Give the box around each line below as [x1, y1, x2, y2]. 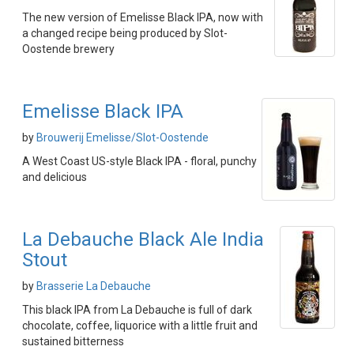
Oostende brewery [22, 43, 115, 55]
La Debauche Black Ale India [22, 228, 264, 250]
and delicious [22, 171, 87, 183]
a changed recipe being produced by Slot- [22, 27, 228, 40]
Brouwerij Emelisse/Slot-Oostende [36, 131, 209, 144]
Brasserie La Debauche [36, 280, 151, 292]
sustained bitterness [22, 335, 124, 348]
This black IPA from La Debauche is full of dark [22, 303, 252, 316]
